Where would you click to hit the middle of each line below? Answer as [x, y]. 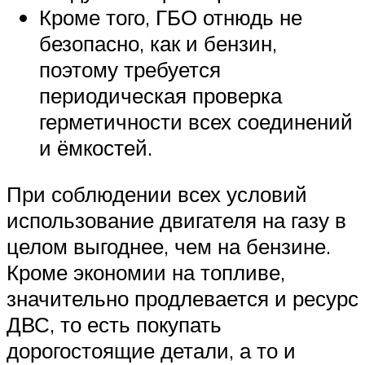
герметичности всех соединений [196, 121]
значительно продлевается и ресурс [182, 299]
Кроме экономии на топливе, [146, 273]
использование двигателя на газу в [176, 220]
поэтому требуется [130, 69]
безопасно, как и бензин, [158, 43]
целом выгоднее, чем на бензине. [169, 246]
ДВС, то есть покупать [114, 325]
